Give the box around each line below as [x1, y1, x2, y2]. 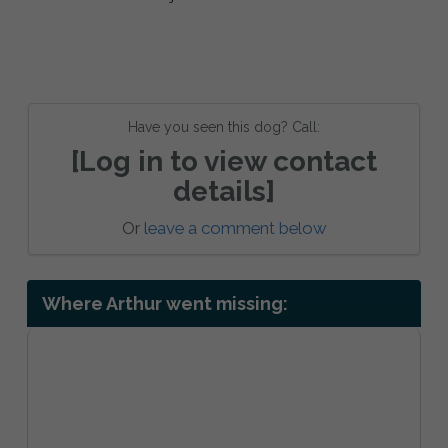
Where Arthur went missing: [42, 292, 288, 314]
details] [173, 174, 275, 208]
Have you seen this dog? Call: [128, 118, 320, 135]
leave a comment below [143, 217, 327, 238]
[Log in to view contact [71, 144, 377, 178]
